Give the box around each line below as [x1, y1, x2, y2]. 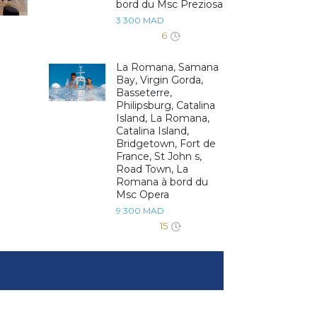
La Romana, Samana [115, 61, 219, 74]
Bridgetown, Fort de [115, 137, 216, 151]
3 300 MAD [115, 15, 164, 26]
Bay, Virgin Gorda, [115, 74, 203, 87]
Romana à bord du [115, 175, 208, 189]
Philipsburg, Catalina [115, 99, 215, 113]
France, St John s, [115, 150, 202, 163]
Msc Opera [115, 188, 169, 202]
